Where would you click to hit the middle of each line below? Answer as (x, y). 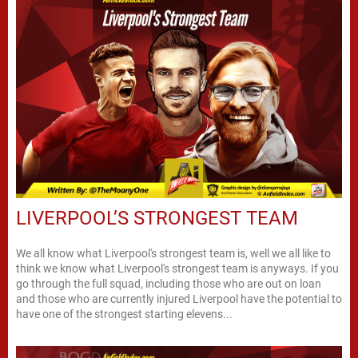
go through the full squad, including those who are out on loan (169, 284)
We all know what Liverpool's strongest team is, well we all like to (173, 254)
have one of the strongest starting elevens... (124, 314)
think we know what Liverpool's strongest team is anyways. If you (177, 269)
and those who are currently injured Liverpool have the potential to (179, 299)
